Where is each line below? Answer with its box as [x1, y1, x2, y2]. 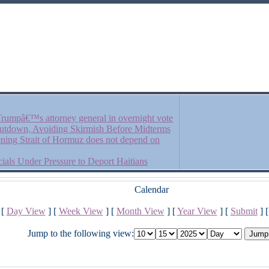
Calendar [134, 184, 169, 195]
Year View [177, 206, 217, 216]
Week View [58, 206, 103, 216]
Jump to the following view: [27, 228, 134, 238]
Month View [116, 206, 165, 216]
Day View [6, 206, 46, 216]
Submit [230, 206, 258, 216]
